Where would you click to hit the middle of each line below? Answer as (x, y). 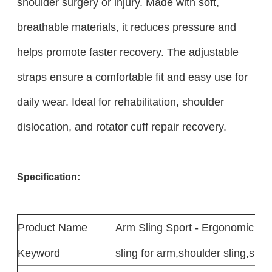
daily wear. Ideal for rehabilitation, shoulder (120, 101)
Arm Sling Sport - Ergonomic (184, 227)
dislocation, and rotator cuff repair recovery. (121, 126)
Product (36, 227)
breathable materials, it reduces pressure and (126, 27)
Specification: (48, 177)
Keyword (39, 253)
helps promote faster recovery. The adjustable (127, 52)
